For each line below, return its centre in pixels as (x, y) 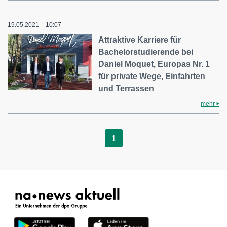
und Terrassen (126, 88)
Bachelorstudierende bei (146, 52)
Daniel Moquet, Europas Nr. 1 (154, 64)
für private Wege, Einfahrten (152, 76)
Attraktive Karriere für (140, 40)
